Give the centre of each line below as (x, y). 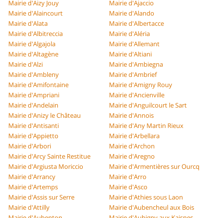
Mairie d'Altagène (34, 54)
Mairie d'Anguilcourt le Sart (148, 105)
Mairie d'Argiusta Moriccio (46, 167)
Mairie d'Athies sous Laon (146, 197)
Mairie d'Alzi (26, 64)
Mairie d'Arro (128, 177)
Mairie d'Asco (128, 187)
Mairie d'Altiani (130, 54)
